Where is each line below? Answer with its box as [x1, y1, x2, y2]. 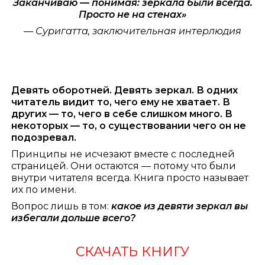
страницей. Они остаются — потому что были [11, 160, 237, 172]
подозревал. [11, 132, 77, 144]
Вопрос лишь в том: [11, 201, 112, 212]
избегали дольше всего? [11, 212, 136, 224]
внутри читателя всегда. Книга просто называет [11, 172, 249, 184]
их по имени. [11, 184, 77, 196]
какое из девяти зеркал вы [111, 201, 248, 212]
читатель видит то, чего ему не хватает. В [11, 96, 231, 108]
